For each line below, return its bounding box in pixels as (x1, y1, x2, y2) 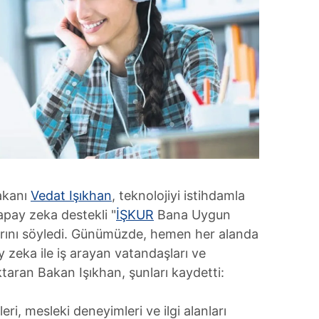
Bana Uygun (154, 206, 231, 222)
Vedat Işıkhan (31, 187, 112, 203)
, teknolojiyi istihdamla (112, 187, 245, 203)
